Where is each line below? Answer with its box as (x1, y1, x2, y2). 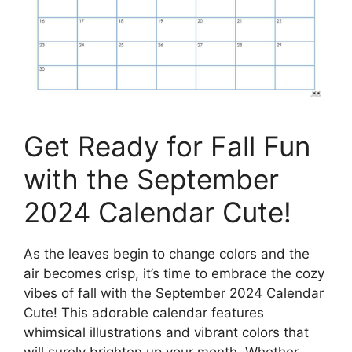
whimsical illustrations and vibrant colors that (24, 324, 309, 340)
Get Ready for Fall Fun (24, 129, 310, 163)
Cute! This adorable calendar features (24, 304, 264, 321)
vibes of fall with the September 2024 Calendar (24, 284, 324, 301)
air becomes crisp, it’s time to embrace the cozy (24, 265, 324, 281)
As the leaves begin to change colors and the (24, 245, 310, 262)
